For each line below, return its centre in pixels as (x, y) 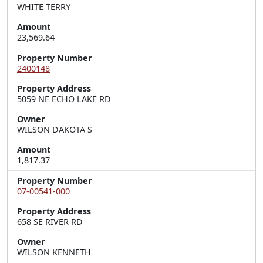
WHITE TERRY (44, 7)
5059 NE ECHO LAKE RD (64, 99)
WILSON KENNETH (54, 252)
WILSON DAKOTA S (55, 129)
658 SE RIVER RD (50, 222)
